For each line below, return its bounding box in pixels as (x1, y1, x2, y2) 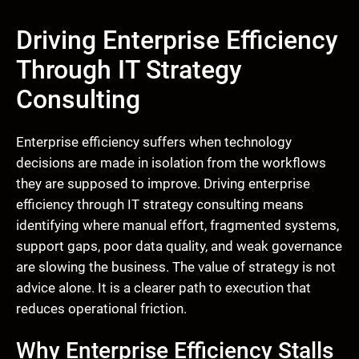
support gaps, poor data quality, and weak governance (16, 238, 342, 255)
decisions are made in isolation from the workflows (16, 155, 326, 171)
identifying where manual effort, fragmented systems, (16, 217, 339, 234)
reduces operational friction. (16, 301, 187, 317)
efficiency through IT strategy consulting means (16, 196, 304, 213)
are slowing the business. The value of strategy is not (16, 259, 336, 276)
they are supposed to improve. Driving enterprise (16, 175, 310, 192)
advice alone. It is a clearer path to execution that (16, 280, 311, 296)
